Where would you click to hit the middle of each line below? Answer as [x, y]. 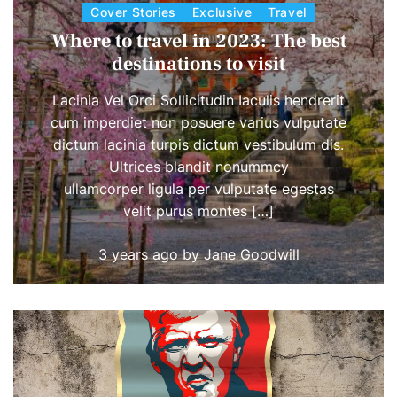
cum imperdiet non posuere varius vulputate [198, 122]
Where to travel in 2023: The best [198, 40]
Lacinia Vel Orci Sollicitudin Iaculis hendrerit [198, 100]
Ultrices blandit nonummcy [198, 166]
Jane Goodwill [251, 254]
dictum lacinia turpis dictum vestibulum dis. [198, 144]
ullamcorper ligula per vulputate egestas [198, 188]
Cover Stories [133, 12]
